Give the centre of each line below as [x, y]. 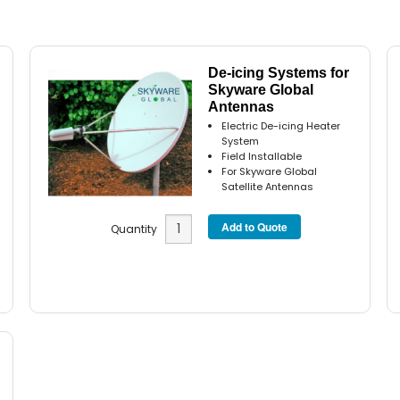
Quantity [137, 229]
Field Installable [262, 156]
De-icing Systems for [279, 72]
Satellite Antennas [268, 186]
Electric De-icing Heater [281, 125]
